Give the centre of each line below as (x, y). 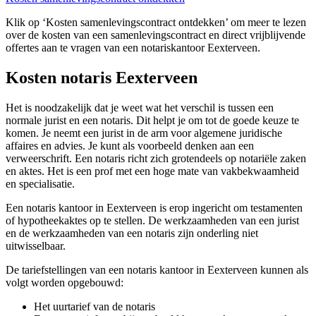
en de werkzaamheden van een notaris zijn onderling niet (132, 233)
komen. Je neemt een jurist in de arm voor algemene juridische (144, 133)
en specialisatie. (40, 184)
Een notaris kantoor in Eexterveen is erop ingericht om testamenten (154, 208)
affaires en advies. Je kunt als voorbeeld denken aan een (130, 146)
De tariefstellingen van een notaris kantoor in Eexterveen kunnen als (157, 270)
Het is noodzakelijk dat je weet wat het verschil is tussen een (140, 108)
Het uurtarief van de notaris (95, 307)
